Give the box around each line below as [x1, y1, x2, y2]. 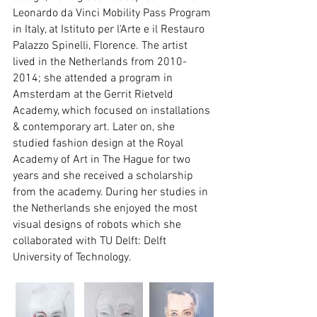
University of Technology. [13, 250, 132, 265]
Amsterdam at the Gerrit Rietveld [13, 88, 176, 102]
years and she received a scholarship [13, 169, 196, 183]
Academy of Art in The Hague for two [13, 153, 193, 167]
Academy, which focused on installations [13, 104, 213, 118]
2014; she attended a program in [13, 71, 175, 86]
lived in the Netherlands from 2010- [13, 55, 187, 69]
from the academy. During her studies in [13, 185, 211, 200]
